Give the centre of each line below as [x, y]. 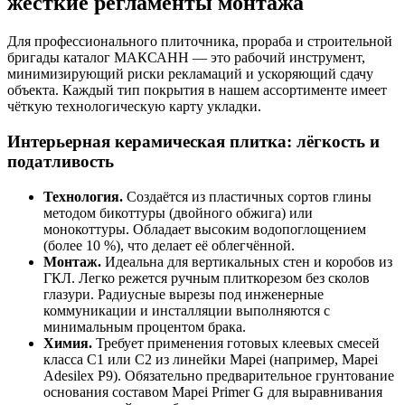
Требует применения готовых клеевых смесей [236, 343]
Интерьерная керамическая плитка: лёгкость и [193, 141]
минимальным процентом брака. [145, 326]
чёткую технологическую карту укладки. [134, 107]
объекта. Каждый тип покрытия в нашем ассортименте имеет [197, 90]
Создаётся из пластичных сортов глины [247, 196]
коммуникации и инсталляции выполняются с [187, 310]
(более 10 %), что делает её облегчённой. [169, 245]
